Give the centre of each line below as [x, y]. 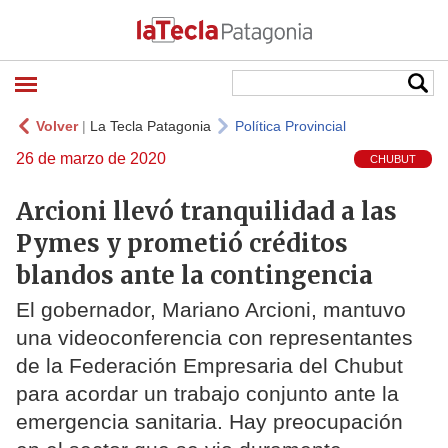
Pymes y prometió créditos [182, 243]
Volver [57, 126]
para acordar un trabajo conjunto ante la [207, 394]
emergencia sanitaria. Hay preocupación [209, 422]
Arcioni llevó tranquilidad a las [206, 211]
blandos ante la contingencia [194, 275]
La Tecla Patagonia [150, 126]
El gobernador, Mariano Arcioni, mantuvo [211, 310]
